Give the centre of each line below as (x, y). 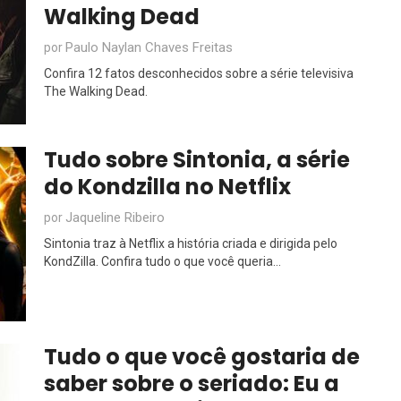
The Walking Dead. (96, 91)
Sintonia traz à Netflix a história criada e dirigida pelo (191, 243)
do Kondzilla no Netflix (167, 187)
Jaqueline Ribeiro (115, 218)
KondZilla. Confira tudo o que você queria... (162, 261)
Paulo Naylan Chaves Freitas (149, 47)
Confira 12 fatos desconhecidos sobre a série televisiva (199, 73)
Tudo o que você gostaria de (202, 357)
